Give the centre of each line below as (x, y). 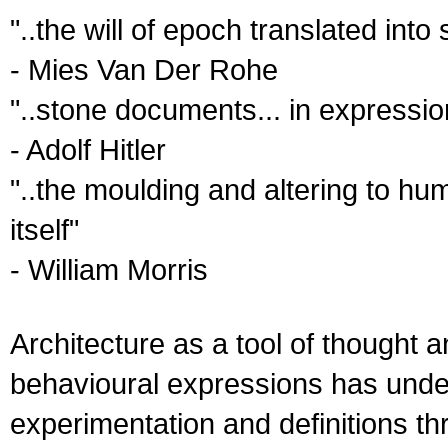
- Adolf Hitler (88, 149)
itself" (44, 229)
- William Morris (109, 269)
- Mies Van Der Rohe (144, 69)
